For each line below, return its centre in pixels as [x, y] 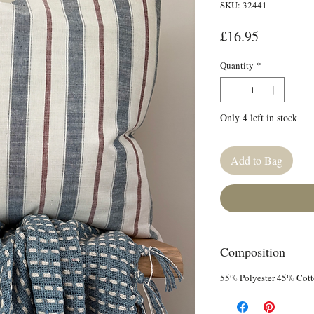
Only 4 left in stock [259, 117]
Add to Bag [257, 160]
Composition [253, 251]
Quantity [237, 65]
